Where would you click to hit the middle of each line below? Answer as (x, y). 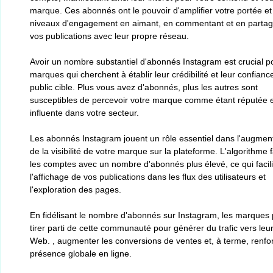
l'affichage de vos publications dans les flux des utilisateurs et (148, 177)
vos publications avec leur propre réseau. (109, 36)
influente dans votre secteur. (84, 113)
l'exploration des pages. (76, 190)
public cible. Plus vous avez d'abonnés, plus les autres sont (144, 87)
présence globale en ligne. (81, 253)
